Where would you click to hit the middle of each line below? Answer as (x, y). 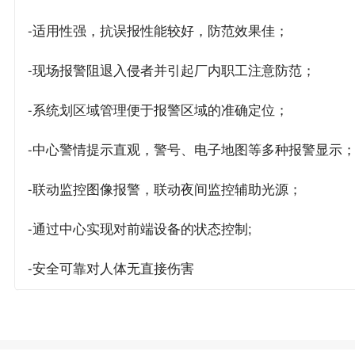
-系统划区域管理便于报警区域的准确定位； (158, 110)
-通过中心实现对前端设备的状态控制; (139, 229)
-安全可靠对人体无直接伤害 (111, 268)
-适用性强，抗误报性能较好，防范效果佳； (158, 31)
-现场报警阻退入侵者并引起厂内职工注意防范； (171, 70)
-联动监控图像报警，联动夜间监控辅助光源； (164, 189)
